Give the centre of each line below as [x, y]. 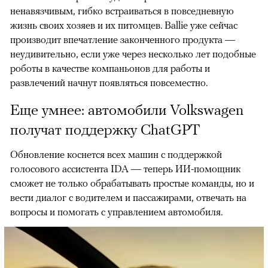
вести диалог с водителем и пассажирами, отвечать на [128, 197]
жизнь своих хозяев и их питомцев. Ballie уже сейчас [124, 25]
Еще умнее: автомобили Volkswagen [127, 109]
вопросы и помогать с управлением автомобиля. [116, 211]
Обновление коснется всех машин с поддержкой [116, 154]
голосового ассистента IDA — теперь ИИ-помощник [125, 168]
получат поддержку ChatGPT [105, 129]
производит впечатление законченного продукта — [123, 39]
